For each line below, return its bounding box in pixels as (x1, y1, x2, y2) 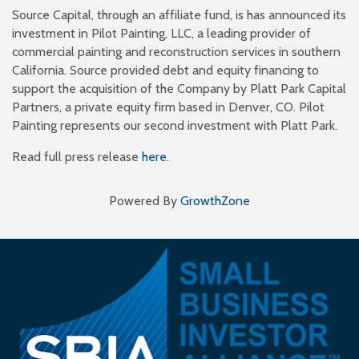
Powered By (109, 192, 180, 208)
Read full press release (12, 148, 142, 164)
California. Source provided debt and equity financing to (12, 62, 319, 78)
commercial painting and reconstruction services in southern (12, 43, 341, 59)
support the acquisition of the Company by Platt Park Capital (12, 80, 346, 96)
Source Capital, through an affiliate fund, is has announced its (12, 6, 346, 22)
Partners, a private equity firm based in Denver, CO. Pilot (12, 99, 325, 115)
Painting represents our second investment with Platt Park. (12, 117, 337, 133)
